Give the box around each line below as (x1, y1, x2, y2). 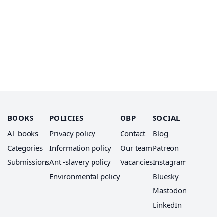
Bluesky (153, 171, 179, 182)
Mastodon (153, 186, 186, 196)
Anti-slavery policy (49, 157, 111, 167)
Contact (120, 128, 145, 139)
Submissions (7, 157, 49, 167)
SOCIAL (153, 112, 180, 123)
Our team (120, 143, 152, 153)
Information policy (49, 143, 111, 153)
